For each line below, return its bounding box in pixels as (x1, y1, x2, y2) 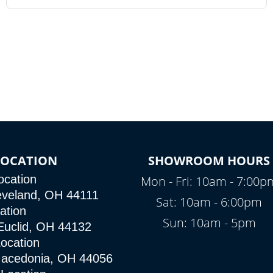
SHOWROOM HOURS (148, 152, 271, 169)
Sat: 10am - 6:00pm (156, 194, 263, 210)
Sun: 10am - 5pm (162, 214, 256, 231)
